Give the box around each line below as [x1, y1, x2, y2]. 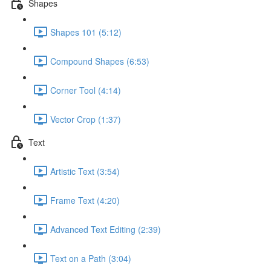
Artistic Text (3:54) [50, 165, 120, 177]
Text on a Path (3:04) [50, 252, 131, 264]
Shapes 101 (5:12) [50, 25, 122, 38]
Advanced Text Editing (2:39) [50, 223, 161, 235]
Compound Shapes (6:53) [50, 54, 149, 67]
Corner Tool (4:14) [50, 83, 121, 96]
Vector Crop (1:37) [50, 113, 121, 125]
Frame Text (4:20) [50, 194, 120, 206]
